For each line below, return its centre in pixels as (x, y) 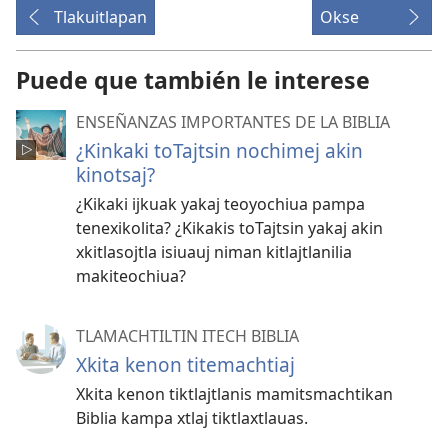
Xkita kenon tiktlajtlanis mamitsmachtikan (234, 394)
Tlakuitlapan (100, 17)
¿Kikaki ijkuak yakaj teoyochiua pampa (220, 204)
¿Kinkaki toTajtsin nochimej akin (219, 151)
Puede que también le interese (193, 80)
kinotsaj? (115, 175)
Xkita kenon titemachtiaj (185, 365)
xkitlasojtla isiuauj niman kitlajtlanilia (214, 252)
